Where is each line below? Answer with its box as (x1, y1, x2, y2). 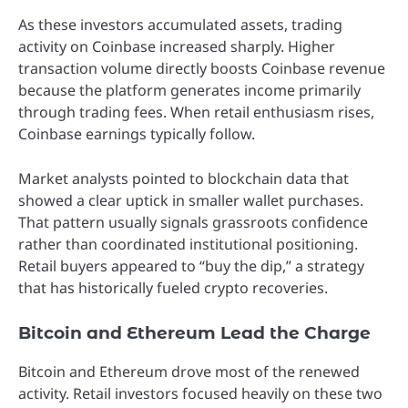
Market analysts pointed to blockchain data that (18, 168, 349, 189)
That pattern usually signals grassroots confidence (18, 211, 368, 232)
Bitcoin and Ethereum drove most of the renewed (18, 361, 360, 382)
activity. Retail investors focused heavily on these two (18, 382, 382, 403)
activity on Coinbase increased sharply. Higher (18, 36, 335, 57)
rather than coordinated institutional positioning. (18, 233, 358, 254)
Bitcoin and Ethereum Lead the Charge (18, 321, 371, 343)
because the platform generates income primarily (18, 80, 361, 101)
